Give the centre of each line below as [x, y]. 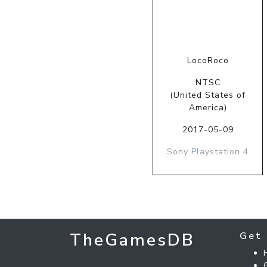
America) [208, 107]
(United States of [208, 95]
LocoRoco [208, 60]
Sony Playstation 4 [208, 151]
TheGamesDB [132, 240]
